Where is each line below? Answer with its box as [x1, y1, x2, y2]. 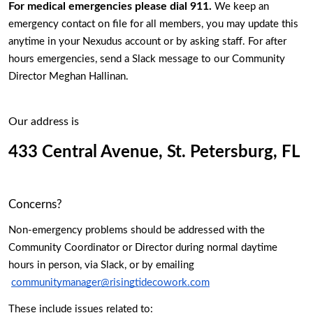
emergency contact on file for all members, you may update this [8, 19, 298, 30]
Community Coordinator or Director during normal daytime [8, 242, 277, 253]
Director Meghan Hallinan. [8, 71, 129, 82]
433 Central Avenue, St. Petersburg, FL [8, 143, 303, 161]
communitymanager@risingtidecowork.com [11, 277, 210, 288]
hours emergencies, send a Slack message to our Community [8, 54, 285, 65]
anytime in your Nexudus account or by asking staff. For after [8, 36, 286, 48]
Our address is [8, 116, 82, 128]
